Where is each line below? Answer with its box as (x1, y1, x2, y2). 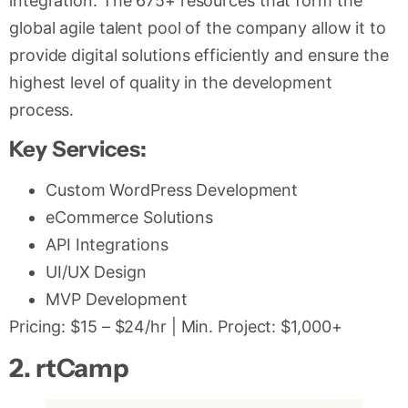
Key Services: (9, 135, 147, 162)
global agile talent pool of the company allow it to (9, 17, 386, 37)
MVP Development (46, 289, 188, 309)
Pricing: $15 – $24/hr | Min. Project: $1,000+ (9, 316, 342, 336)
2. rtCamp (9, 352, 130, 384)
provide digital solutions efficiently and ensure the (9, 45, 389, 65)
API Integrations (46, 234, 168, 254)
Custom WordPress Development (46, 179, 299, 199)
